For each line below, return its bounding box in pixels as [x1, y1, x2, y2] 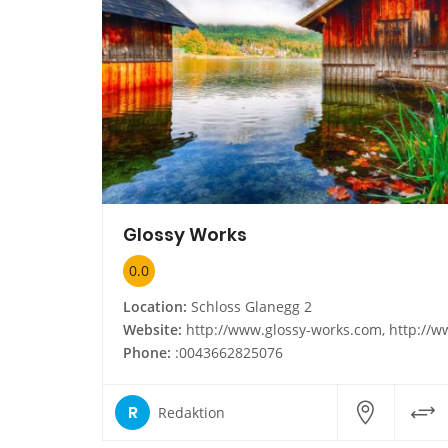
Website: [123, 320, 182, 340]
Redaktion [158, 402, 225, 422]
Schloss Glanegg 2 [187, 297, 312, 317]
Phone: [123, 343, 171, 363]
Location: [123, 297, 187, 317]
